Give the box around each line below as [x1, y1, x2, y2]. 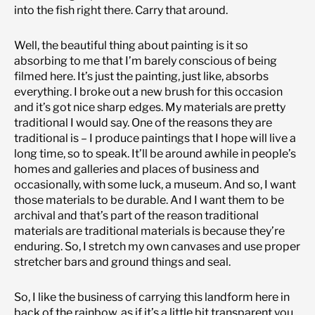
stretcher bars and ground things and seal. [14, 255, 231, 269]
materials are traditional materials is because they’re [14, 224, 285, 238]
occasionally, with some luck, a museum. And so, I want [14, 177, 296, 191]
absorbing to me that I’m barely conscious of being [14, 53, 277, 67]
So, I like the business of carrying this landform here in [14, 290, 290, 304]
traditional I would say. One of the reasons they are [14, 115, 272, 129]
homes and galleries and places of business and [14, 162, 259, 176]
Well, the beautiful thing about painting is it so [14, 38, 248, 52]
